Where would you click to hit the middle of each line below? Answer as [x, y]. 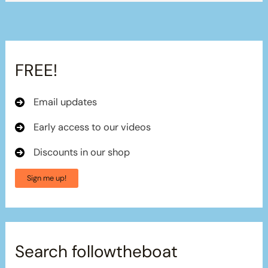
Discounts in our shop [82, 152]
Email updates [66, 102]
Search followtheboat [97, 252]
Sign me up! [47, 178]
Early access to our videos [92, 127]
